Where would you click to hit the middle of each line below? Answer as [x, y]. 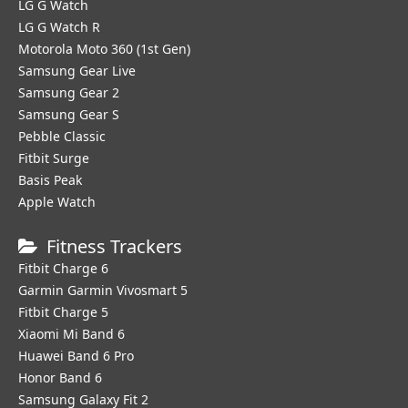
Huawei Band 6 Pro [76, 356]
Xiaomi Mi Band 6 [71, 334]
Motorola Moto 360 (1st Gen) [104, 49]
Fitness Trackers [114, 246]
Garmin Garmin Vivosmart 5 [103, 290]
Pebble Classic [62, 136]
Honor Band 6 [60, 377]
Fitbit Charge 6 [63, 268]
